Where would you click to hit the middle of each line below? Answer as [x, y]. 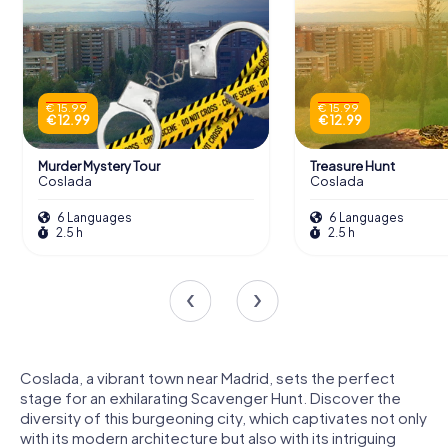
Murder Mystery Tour [99, 165]
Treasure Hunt [352, 165]
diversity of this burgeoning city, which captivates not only [223, 418]
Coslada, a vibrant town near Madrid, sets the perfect [207, 378]
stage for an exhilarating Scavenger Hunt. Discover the [210, 398]
